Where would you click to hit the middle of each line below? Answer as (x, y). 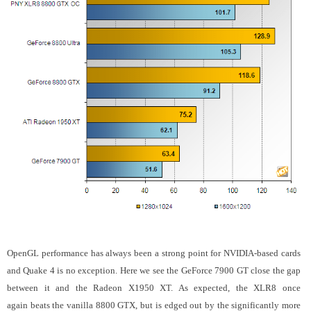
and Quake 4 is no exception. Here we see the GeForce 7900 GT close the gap (154, 271)
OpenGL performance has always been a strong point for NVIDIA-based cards (154, 253)
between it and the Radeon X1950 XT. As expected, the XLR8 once (154, 288)
